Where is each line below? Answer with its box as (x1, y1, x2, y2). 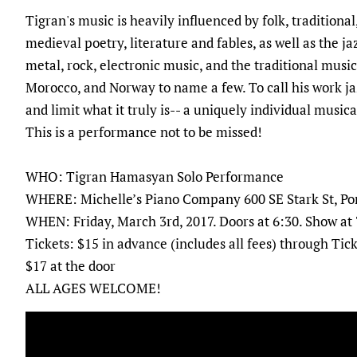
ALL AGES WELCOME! (25, 278, 161, 297)
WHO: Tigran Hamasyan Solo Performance (25, 167, 284, 186)
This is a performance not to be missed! (25, 122, 262, 141)
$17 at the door (25, 256, 116, 275)
